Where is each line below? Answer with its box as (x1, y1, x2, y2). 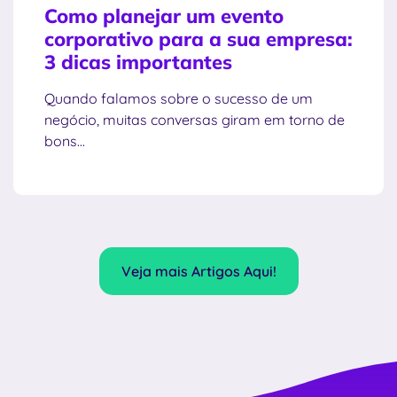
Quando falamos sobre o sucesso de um (44, 89, 313, 107)
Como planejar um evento (44, 3, 284, 28)
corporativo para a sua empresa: (44, 26, 353, 51)
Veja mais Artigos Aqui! (121, 261, 276, 280)
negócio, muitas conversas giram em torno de (44, 110, 345, 128)
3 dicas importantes (44, 49, 232, 74)
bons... (44, 131, 85, 150)
